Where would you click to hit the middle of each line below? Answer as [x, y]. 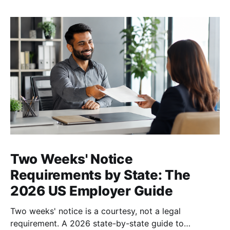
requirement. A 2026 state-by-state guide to [97, 224]
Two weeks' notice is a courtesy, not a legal [95, 211]
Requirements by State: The [101, 175]
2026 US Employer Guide [92, 191]
